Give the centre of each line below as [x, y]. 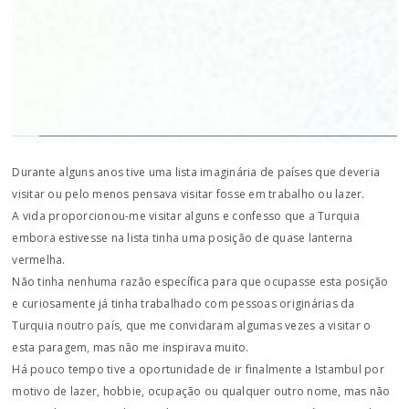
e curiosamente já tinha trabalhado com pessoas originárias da [184, 304]
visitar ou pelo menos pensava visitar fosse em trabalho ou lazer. [189, 194]
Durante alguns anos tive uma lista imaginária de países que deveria [196, 172]
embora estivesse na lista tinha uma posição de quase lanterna [183, 238]
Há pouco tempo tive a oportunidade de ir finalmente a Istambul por [198, 369]
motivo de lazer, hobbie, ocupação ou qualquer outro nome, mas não [201, 391]
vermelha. [39, 260]
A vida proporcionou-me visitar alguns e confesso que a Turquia [186, 216]
